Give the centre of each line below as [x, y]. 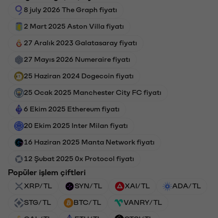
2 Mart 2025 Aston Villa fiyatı [74, 26]
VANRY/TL [143, 202]
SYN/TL [88, 185]
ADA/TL [187, 185]
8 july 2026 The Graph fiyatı [71, 9]
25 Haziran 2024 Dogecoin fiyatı [79, 75]
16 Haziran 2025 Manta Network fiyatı [89, 141]
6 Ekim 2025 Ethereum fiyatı [72, 108]
